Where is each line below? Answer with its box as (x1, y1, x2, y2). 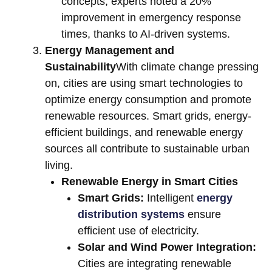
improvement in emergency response (61, 12, 241, 24)
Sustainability (45, 61, 116, 73)
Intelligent (144, 192, 197, 205)
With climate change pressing (116, 61, 259, 73)
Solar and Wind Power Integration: (78, 241, 256, 254)
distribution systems (78, 208, 185, 221)
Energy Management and (45, 44, 174, 57)
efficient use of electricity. (78, 225, 199, 237)
